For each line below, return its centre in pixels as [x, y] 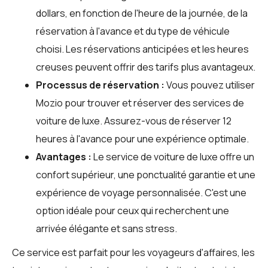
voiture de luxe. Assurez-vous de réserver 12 [134, 121]
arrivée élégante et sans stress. [106, 228]
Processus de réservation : [100, 85]
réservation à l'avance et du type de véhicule [133, 31]
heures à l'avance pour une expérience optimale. [142, 138]
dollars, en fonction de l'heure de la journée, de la [142, 13]
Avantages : [64, 156]
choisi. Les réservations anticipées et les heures [142, 49]
